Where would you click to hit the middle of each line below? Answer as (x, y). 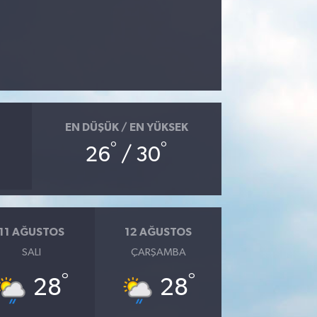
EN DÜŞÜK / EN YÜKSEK (126, 127)
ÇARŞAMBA (158, 252)
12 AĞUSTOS (158, 232)
